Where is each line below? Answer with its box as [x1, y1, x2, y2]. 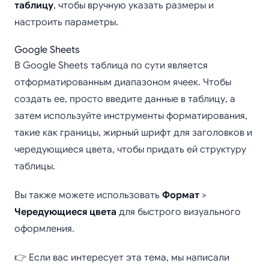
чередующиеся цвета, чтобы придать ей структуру [14, 144, 246, 156]
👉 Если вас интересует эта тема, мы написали [14, 252, 229, 264]
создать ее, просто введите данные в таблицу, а [14, 93, 235, 105]
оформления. [14, 223, 74, 235]
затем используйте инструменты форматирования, [14, 110, 247, 122]
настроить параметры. [14, 16, 118, 28]
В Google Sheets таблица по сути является [14, 59, 208, 71]
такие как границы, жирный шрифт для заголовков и [14, 127, 252, 139]
